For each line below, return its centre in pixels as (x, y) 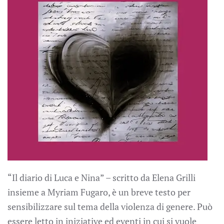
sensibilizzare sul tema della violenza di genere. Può (110, 206)
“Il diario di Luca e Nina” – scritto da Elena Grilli (101, 177)
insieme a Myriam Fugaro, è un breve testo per (99, 192)
